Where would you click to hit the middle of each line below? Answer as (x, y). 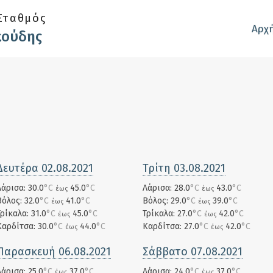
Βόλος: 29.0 (165, 201)
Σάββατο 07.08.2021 (193, 252)
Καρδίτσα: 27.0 (171, 226)
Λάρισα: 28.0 (166, 188)
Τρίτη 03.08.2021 (184, 168)
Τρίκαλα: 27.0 (168, 214)
